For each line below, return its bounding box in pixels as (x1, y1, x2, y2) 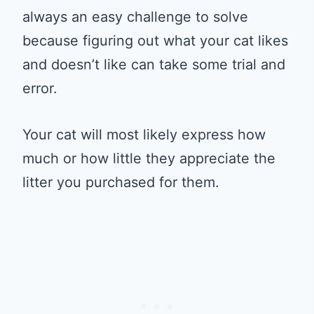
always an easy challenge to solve (22, 8, 248, 25)
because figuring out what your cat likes (22, 32, 288, 49)
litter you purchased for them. (22, 173, 219, 191)
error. (22, 79, 57, 97)
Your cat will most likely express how (22, 125, 266, 143)
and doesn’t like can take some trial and (22, 55, 285, 73)
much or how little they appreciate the (22, 149, 275, 167)
